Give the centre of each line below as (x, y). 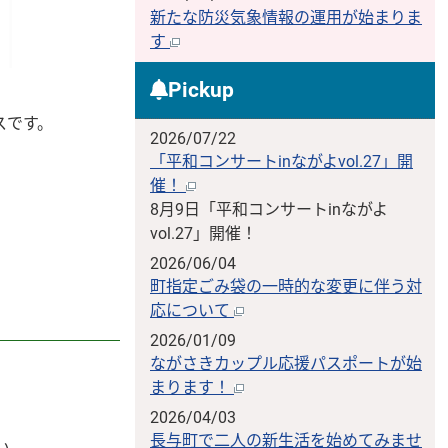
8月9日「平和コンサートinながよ (269, 210)
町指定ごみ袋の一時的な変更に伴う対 (286, 287)
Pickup (201, 90)
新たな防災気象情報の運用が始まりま (286, 18)
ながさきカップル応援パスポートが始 (286, 364)
